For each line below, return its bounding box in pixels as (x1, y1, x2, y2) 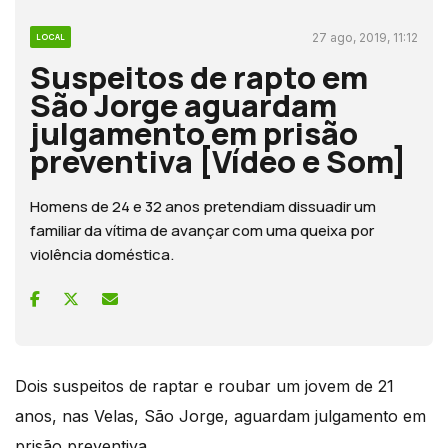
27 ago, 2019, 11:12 (312, 29, 418, 45)
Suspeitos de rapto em (30, 55, 368, 98)
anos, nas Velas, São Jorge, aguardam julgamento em (15, 405, 426, 426)
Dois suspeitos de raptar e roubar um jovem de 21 (15, 375, 394, 396)
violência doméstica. (30, 243, 174, 265)
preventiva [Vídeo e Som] (30, 139, 406, 182)
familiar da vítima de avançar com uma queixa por (30, 219, 374, 241)
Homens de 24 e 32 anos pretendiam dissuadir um (30, 195, 376, 217)
